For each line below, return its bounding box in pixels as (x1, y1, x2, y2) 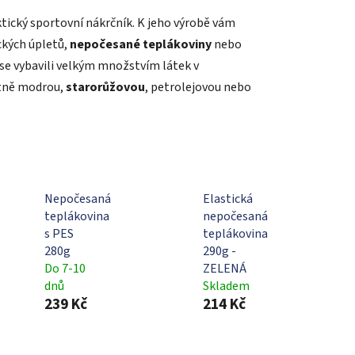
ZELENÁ (202, 259, 246, 277)
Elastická (202, 189, 253, 208)
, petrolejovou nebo (145, 78, 251, 96)
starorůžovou (63, 78, 145, 96)
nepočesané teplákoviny (67, 35, 212, 53)
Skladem (202, 277, 250, 295)
